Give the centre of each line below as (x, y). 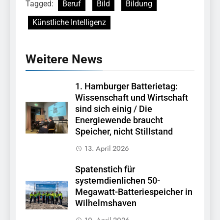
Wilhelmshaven (106, 204)
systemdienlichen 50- (118, 181)
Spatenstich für (105, 170)
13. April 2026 (107, 149)
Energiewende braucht (119, 121)
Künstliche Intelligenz (69, 23)
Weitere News (64, 59)
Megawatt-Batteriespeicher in (134, 192)
